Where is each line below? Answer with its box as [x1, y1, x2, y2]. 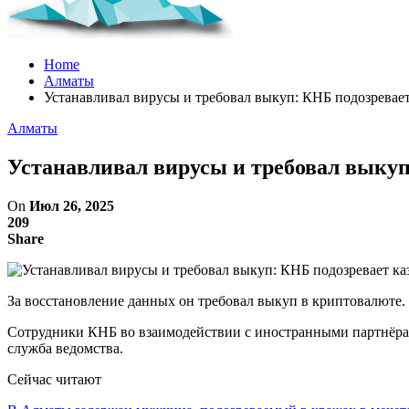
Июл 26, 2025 [29, 197, 114, 214]
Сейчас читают [7, 371, 101, 387]
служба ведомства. [7, 340, 123, 356]
